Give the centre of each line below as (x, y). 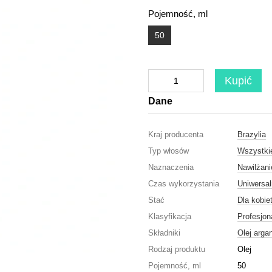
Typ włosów (168, 151)
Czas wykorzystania (184, 184)
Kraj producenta (176, 134)
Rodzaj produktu (177, 249)
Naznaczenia (171, 167)
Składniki (164, 233)
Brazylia (252, 134)
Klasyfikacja (170, 216)
